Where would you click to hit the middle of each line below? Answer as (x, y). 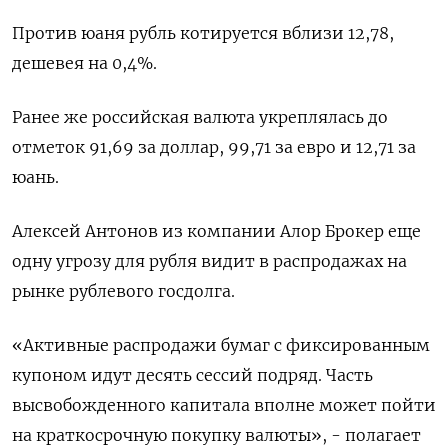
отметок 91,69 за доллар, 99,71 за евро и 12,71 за (214, 147)
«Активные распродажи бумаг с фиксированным (221, 345)
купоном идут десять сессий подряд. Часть (192, 375)
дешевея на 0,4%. (84, 63)
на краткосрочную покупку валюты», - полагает (216, 435)
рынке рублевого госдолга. (123, 291)
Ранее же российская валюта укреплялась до (200, 117)
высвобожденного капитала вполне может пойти (224, 405)
